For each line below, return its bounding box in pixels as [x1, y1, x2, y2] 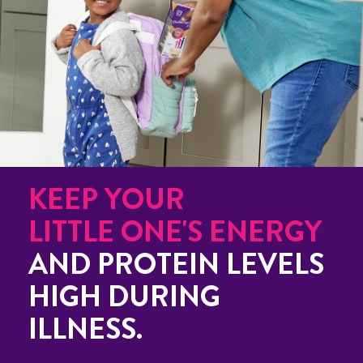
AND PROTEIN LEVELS [28, 243, 324, 286]
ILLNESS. [28, 308, 143, 351]
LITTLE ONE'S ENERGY [28, 211, 322, 254]
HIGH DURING [28, 275, 220, 318]
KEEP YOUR [28, 178, 185, 221]
